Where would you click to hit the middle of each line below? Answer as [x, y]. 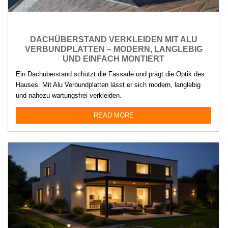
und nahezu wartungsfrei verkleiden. [69, 96]
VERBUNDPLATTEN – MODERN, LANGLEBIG [113, 49]
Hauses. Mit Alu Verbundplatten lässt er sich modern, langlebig [108, 85]
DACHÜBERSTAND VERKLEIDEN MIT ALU [113, 40]
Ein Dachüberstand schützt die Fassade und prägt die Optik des [110, 74]
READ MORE [113, 116]
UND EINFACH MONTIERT [113, 59]
